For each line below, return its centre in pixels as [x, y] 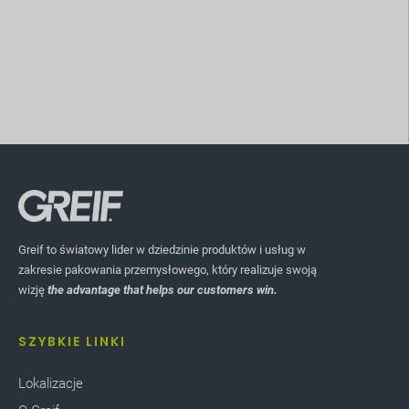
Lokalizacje [51, 383]
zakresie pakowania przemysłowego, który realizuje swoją [168, 270]
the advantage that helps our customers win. [163, 290]
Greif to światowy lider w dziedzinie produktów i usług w [162, 250]
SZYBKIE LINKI [72, 341]
